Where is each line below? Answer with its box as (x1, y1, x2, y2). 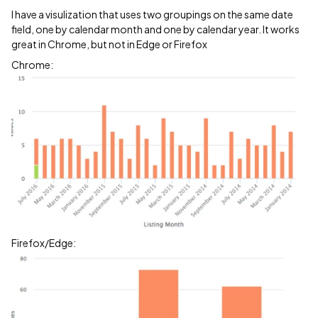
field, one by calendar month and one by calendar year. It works (11, 23, 300, 35)
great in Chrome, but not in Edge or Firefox (11, 38, 207, 50)
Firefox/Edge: (11, 236, 76, 249)
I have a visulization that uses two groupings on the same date (11, 8, 293, 21)
